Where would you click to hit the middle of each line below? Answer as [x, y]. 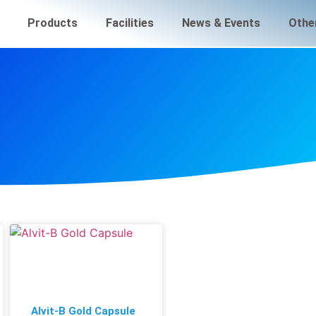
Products [52, 23]
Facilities [129, 23]
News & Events [221, 23]
